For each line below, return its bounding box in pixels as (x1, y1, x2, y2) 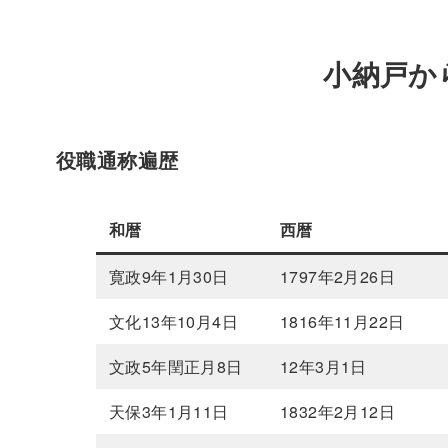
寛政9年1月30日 (109, 265, 229, 289)
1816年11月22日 (280, 310, 405, 334)
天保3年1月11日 (109, 400, 229, 424)
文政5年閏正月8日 (109, 355, 243, 379)
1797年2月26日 (280, 265, 396, 289)
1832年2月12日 (280, 400, 396, 424)
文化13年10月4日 (109, 310, 238, 334)
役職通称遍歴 (56, 145, 179, 175)
